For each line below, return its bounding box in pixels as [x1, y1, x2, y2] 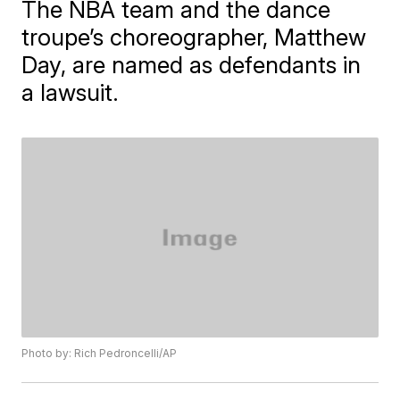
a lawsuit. [21, 79, 120, 106]
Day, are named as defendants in [21, 51, 362, 79]
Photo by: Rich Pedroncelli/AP [21, 346, 178, 361]
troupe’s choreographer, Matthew [21, 23, 367, 51]
